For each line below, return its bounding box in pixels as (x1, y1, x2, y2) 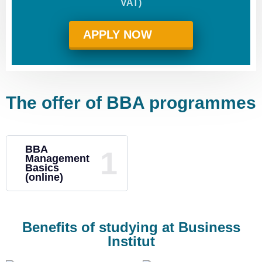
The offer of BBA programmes (6, 93, 256, 112)
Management (25, 153, 89, 164)
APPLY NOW (83, 28, 156, 41)
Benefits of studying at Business (22, 219, 240, 235)
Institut (107, 233, 155, 249)
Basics (25, 162, 59, 174)
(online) (25, 171, 63, 183)
